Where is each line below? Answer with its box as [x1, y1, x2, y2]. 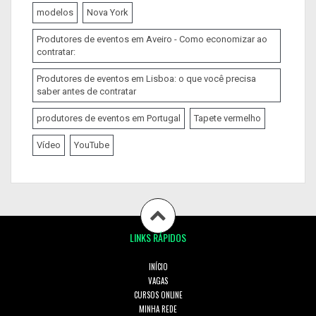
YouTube [74, 140, 109, 151]
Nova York [87, 7, 128, 18]
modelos [37, 7, 73, 18]
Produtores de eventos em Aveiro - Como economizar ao [37, 34, 267, 45]
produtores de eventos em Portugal [37, 113, 181, 124]
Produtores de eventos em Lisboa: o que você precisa [37, 73, 256, 85]
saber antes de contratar [37, 86, 136, 97]
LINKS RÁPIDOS [130, 230, 186, 245]
